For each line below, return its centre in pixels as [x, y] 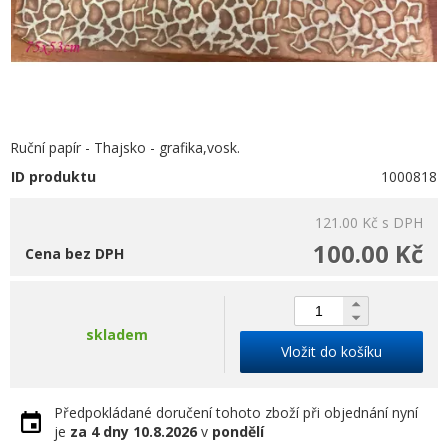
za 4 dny [99, 431]
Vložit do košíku [331, 351]
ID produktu [53, 176]
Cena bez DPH [74, 253]
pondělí [238, 431]
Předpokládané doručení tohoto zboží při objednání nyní [236, 412]
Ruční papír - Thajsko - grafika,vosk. [125, 147]
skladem [117, 334]
